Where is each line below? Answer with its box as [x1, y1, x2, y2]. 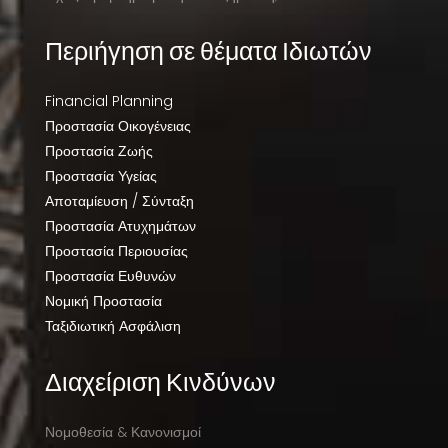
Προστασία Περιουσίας [44, 241, 188, 262]
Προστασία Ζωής [44, 141, 153, 162]
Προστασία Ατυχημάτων [44, 216, 196, 237]
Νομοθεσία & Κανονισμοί [44, 422, 201, 443]
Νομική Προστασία [44, 291, 162, 312]
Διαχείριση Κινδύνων [44, 366, 276, 397]
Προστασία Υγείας [44, 166, 157, 187]
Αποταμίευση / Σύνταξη [44, 191, 194, 212]
